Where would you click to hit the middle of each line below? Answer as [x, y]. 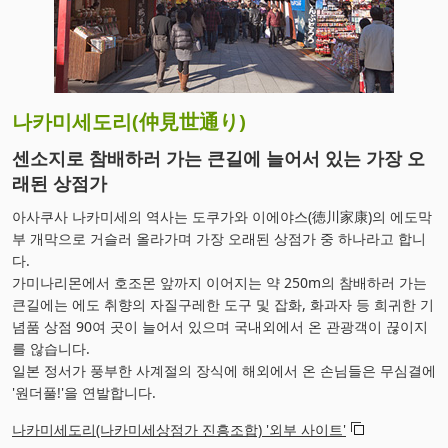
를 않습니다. [51, 348]
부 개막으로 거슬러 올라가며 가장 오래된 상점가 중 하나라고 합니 [219, 238]
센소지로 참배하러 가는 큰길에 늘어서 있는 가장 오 [218, 157]
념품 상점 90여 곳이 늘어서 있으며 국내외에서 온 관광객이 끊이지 [220, 326]
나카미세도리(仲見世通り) [129, 121]
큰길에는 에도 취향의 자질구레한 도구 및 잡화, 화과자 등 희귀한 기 [223, 304]
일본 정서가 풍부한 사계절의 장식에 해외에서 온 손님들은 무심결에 [224, 370]
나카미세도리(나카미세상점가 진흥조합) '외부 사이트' [179, 429]
